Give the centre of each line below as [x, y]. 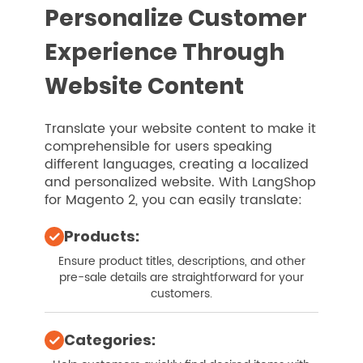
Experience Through [164, 53]
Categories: [110, 340]
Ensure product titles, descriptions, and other [181, 262]
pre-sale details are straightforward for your [181, 278]
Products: [102, 237]
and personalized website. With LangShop [180, 183]
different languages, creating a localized [177, 165]
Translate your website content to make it [180, 129]
